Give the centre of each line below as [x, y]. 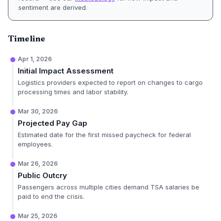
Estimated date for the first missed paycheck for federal [104, 135]
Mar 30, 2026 [38, 111]
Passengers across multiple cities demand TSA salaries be [109, 187]
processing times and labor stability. [73, 92]
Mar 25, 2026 [37, 216]
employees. [35, 144]
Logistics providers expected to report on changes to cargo [110, 82]
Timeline [27, 39]
